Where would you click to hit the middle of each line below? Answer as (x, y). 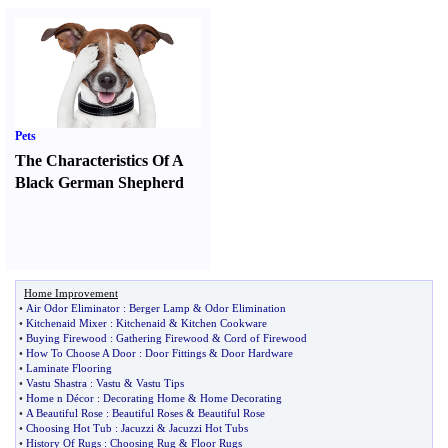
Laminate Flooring (69, 368)
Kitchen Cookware (224, 323)
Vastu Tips (160, 383)
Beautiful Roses (147, 413)
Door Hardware (257, 353)
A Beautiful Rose (64, 413)
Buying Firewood (66, 338)
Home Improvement (71, 293)
